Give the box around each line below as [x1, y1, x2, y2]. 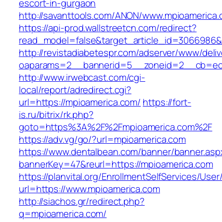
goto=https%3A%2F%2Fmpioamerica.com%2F [19, 120, 213, 134]
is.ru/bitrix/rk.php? [19, 108, 94, 121]
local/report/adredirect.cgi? [19, 83, 132, 97]
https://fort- [143, 96, 191, 109]
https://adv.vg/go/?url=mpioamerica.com [19, 133, 186, 146]
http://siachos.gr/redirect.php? [19, 195, 145, 208]
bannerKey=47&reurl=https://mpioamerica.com [19, 158, 213, 171]
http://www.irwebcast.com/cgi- [19, 71, 146, 84]
